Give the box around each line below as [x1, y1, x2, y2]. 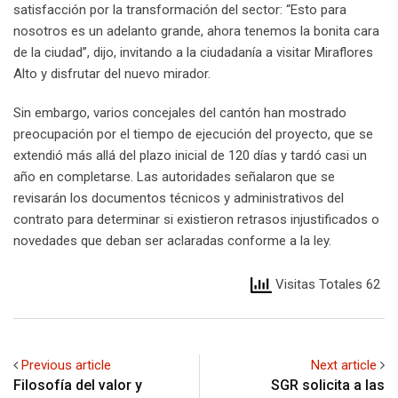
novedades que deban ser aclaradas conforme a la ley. [13, 232, 331, 249]
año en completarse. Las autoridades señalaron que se [13, 168, 335, 185]
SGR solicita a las [271, 377, 385, 394]
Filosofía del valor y [13, 377, 142, 394]
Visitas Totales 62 [272, 275, 380, 292]
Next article [311, 357, 377, 374]
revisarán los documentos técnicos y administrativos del [13, 189, 344, 206]
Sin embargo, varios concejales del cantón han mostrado [13, 104, 346, 121]
